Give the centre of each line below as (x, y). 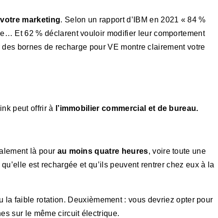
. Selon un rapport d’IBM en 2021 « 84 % (133, 19)
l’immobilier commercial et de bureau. (127, 109)
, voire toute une (177, 151)
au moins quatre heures (103, 151)
